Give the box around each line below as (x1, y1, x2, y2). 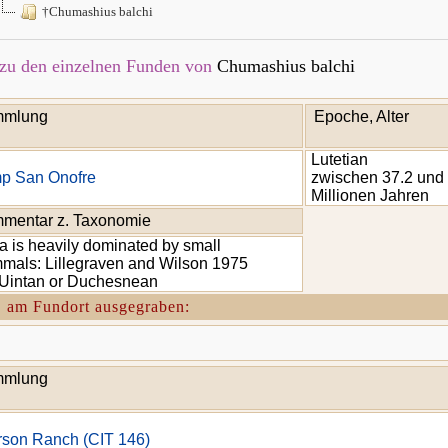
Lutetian (311, 151, 368, 168)
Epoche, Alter (314, 108, 409, 125)
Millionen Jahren (311, 187, 429, 204)
